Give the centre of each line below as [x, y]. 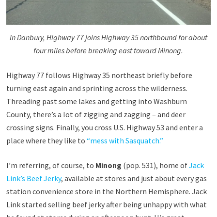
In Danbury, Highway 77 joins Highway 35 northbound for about [108, 38]
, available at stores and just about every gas [134, 178]
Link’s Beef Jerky [33, 178]
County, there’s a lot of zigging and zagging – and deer [96, 115]
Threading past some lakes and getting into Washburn [96, 101]
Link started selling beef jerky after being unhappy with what [106, 205]
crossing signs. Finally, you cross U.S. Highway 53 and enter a [104, 128]
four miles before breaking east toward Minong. [108, 51]
